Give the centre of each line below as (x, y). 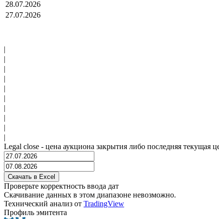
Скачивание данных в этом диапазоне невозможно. (90, 195)
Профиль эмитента (35, 213)
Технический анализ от (44, 204)
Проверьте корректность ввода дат (61, 186)
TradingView (104, 204)
